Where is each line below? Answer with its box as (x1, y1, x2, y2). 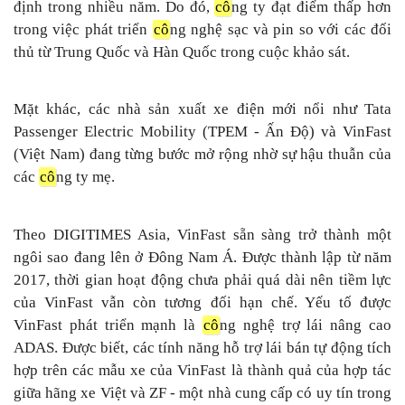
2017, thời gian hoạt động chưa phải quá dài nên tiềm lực (14, 270, 391, 288)
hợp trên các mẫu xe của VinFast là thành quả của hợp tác (14, 361, 391, 379)
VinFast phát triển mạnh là (14, 316, 202, 334)
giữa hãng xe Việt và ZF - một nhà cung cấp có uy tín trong (14, 383, 391, 401)
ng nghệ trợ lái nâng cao (220, 316, 391, 334)
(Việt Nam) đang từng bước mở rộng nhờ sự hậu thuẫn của (14, 146, 391, 163)
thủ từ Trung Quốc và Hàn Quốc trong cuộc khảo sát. (14, 42, 350, 61)
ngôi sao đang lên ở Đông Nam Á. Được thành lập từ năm (14, 248, 391, 266)
